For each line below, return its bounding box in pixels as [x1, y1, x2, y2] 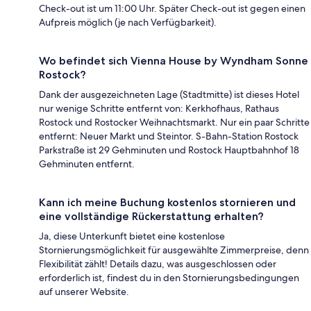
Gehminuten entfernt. [39, 157, 135, 170]
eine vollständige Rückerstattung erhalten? [39, 209, 264, 223]
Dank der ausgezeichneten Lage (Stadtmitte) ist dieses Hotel [39, 87, 299, 101]
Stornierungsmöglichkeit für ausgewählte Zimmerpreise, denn [39, 243, 309, 256]
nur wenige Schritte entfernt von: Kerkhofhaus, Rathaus [39, 101, 279, 115]
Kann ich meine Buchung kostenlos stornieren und [39, 195, 296, 209]
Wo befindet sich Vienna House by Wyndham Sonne [39, 53, 308, 67]
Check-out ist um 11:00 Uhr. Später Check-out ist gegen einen [39, 1, 305, 15]
